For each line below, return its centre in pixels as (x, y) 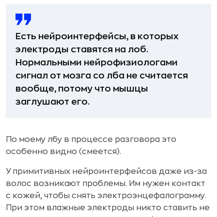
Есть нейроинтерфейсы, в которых (97, 36)
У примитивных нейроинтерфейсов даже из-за (106, 171)
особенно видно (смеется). (63, 151)
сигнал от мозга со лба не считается (102, 75)
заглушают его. (53, 101)
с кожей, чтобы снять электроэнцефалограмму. (106, 195)
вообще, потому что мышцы (82, 88)
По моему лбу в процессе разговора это (91, 139)
